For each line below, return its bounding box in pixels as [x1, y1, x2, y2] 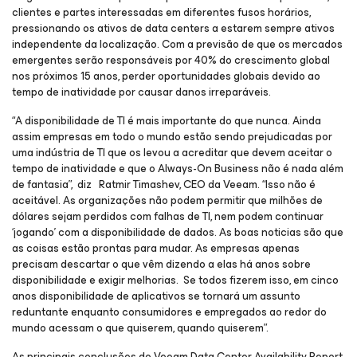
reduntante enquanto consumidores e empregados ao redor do [12, 303, 327, 321]
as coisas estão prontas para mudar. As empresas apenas [12, 239, 300, 257]
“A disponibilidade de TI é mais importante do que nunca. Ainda [12, 112, 321, 130]
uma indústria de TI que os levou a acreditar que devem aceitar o [12, 143, 332, 162]
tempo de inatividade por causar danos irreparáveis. [12, 83, 273, 101]
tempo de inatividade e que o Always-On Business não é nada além [12, 159, 343, 178]
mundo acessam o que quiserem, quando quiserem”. [12, 319, 271, 337]
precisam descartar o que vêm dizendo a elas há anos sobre [12, 255, 311, 273]
